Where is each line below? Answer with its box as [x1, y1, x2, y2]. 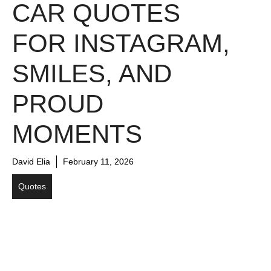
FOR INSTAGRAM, [12, 29, 230, 58]
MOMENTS [12, 120, 142, 149]
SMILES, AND [12, 59, 172, 88]
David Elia [12, 157, 50, 167]
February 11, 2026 [63, 157, 134, 167]
